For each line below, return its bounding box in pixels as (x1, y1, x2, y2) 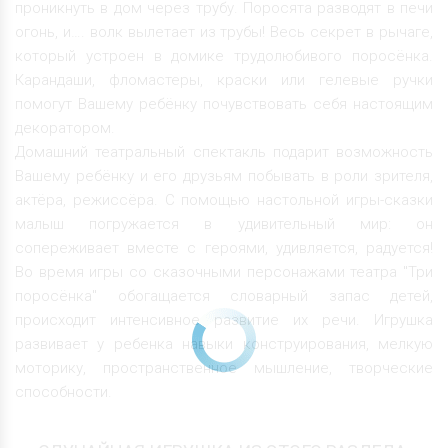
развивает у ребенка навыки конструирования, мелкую (15, 334, 433, 353)
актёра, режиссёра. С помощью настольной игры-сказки (15, 190, 433, 209)
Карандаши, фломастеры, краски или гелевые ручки (15, 70, 433, 89)
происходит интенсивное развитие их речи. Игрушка (15, 310, 433, 329)
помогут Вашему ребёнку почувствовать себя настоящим (15, 94, 433, 113)
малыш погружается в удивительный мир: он (15, 214, 433, 233)
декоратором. (15, 118, 115, 137)
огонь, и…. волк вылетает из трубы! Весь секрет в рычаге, (15, 22, 433, 41)
